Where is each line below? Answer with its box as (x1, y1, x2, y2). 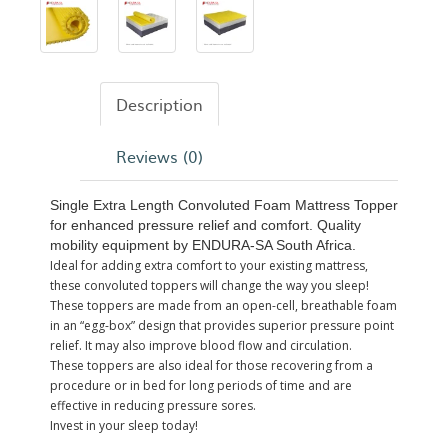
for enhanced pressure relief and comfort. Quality (50, 217, 361, 233)
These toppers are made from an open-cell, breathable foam (50, 297, 397, 314)
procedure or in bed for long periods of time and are (50, 377, 352, 394)
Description (116, 92, 203, 116)
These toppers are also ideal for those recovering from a (50, 357, 373, 374)
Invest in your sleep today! (50, 417, 198, 434)
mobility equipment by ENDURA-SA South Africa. (50, 237, 360, 253)
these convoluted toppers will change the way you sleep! (50, 277, 369, 294)
